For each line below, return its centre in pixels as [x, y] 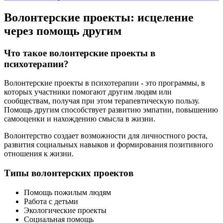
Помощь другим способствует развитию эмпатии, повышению [111, 110]
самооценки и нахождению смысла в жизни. [80, 119]
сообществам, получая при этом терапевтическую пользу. [102, 101]
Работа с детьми [51, 201]
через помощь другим [63, 31]
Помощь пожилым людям [67, 192]
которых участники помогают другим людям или [88, 92]
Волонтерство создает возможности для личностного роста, [106, 136]
